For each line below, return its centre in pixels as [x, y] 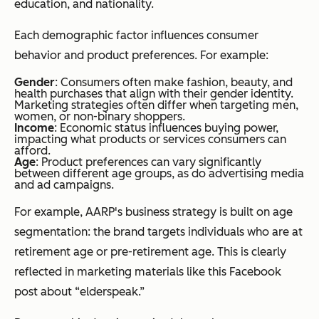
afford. [32, 151]
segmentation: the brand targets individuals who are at [158, 232]
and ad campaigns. [64, 185]
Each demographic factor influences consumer [136, 36]
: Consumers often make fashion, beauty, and [174, 83]
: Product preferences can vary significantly [148, 162]
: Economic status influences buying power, [166, 128]
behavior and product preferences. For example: [141, 56]
